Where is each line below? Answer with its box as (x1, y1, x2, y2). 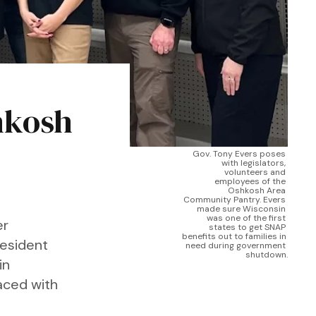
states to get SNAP (209, 221, 286, 233)
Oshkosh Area (228, 185, 286, 196)
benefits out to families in (182, 231, 286, 242)
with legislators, (221, 157, 286, 169)
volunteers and (224, 166, 286, 178)
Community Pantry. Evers (183, 194, 286, 205)
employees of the (214, 176, 286, 187)
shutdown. (245, 249, 288, 260)
